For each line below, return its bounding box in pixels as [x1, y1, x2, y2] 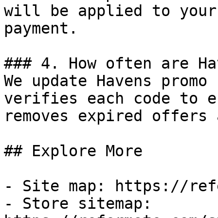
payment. [4, 19, 78, 37]
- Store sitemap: [4, 195, 152, 212]
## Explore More [4, 142, 143, 160]
